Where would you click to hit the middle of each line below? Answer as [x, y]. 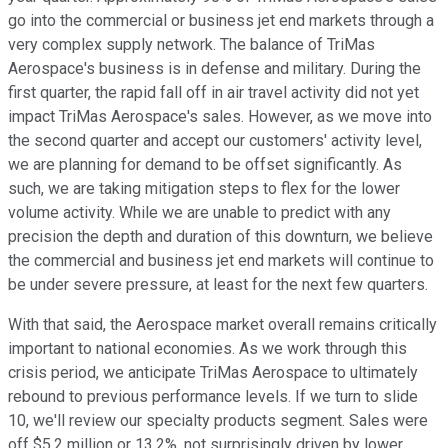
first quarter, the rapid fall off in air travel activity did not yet [213, 93]
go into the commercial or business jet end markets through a [221, 21]
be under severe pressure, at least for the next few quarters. [218, 285]
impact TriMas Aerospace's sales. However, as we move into [220, 117]
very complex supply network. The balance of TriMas [191, 45]
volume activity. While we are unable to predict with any [199, 213]
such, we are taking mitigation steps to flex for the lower [204, 189]
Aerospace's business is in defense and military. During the [214, 69]
